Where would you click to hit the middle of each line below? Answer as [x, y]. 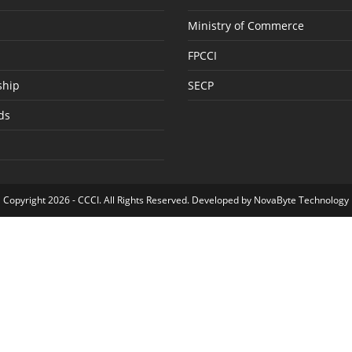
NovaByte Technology [301, 200]
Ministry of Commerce [246, 26]
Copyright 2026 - [40, 200]
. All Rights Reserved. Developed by [176, 200]
